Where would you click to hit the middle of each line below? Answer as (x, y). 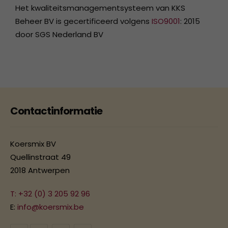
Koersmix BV (33, 144)
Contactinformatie (56, 111)
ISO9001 (166, 21)
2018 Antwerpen (40, 170)
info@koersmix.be (51, 207)
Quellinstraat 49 (40, 157)
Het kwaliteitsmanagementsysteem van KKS (100, 8)
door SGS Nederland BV (59, 35)
